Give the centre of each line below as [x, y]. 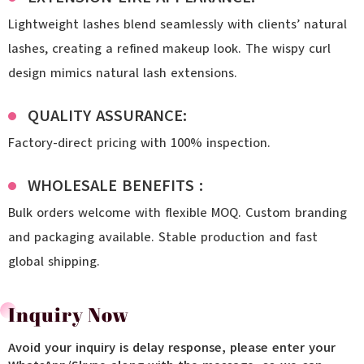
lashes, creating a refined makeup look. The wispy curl [169, 49]
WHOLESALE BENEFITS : [115, 186]
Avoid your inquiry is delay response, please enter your [172, 348]
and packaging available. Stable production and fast [163, 237]
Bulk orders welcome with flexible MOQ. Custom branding [178, 213]
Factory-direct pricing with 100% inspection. [139, 143]
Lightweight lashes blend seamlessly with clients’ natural [178, 24]
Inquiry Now [69, 314]
